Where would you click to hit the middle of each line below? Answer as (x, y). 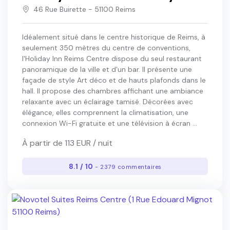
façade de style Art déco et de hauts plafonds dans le (114, 80)
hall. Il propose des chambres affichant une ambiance (113, 91)
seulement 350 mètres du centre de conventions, (106, 48)
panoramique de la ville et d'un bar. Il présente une (107, 70)
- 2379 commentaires (128, 167)
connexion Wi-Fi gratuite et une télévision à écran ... (110, 123)
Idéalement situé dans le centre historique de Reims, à (114, 37)
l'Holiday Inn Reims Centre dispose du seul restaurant (112, 59)
